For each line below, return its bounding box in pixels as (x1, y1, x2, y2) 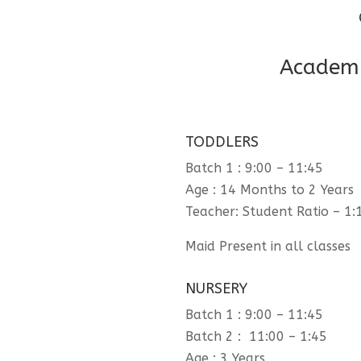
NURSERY (185, 280, 247, 298)
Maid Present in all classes (185, 239, 351, 255)
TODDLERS (185, 133, 259, 151)
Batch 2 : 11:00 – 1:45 (185, 329, 327, 345)
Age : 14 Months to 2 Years (185, 182, 354, 198)
